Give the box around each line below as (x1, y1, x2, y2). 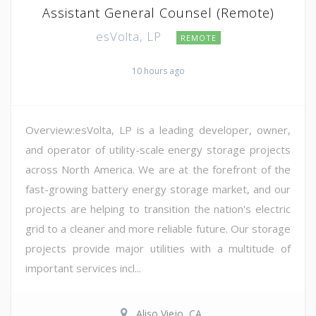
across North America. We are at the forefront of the (25, 162, 291, 176)
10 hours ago (131, 64, 185, 77)
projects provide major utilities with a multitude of (25, 241, 291, 255)
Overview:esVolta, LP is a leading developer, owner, (25, 122, 291, 137)
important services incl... (25, 260, 141, 275)
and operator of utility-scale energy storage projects (25, 142, 291, 157)
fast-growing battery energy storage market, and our (25, 181, 291, 196)
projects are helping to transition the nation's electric (25, 201, 291, 216)
